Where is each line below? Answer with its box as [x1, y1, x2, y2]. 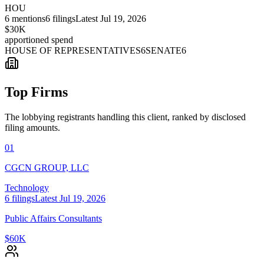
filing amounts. [5, 122, 60, 133]
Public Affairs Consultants [5, 213, 102, 223]
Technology [5, 182, 49, 193]
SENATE [146, 45, 181, 55]
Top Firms [5, 84, 68, 100]
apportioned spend [5, 34, 73, 45]
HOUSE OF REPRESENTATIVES [5, 45, 141, 55]
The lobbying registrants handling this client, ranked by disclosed [5, 111, 246, 122]
